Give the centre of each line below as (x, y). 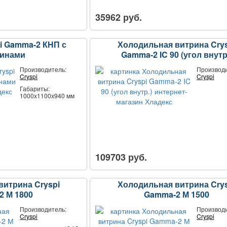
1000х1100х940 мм (47, 95)
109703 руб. (121, 157)
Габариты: (35, 88)
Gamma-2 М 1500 (177, 194)
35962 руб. (119, 17)
